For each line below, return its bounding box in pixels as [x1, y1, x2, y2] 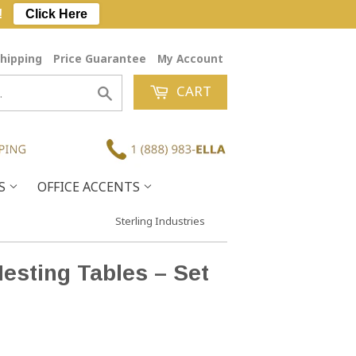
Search [111, 83, 153, 101]
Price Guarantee [53, 51, 146, 66]
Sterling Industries [115, 214, 205, 229]
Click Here [25, 7, 87, 21]
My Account [157, 51, 223, 66]
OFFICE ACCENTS [37, 178, 143, 195]
